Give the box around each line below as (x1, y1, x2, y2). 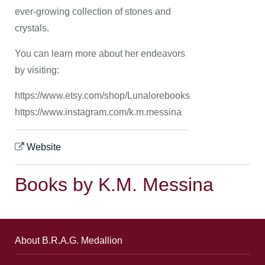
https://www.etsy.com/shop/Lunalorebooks (15, 90, 190, 101)
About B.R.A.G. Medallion (15, 235, 122, 245)
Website (27, 141, 61, 152)
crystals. (15, 22, 49, 33)
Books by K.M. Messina (15, 173, 214, 195)
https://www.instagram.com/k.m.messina (15, 106, 182, 117)
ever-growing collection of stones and (15, 6, 171, 17)
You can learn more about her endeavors (15, 48, 185, 59)
